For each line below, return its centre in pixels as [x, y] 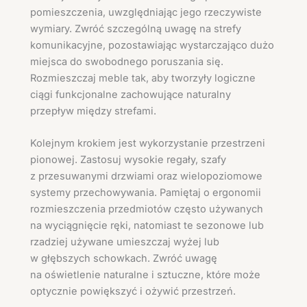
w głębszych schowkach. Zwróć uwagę [124, 259]
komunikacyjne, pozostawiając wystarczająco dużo [152, 45]
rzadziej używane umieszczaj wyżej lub [125, 242]
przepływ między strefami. [93, 111]
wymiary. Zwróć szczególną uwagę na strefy [136, 28]
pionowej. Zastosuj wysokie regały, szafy [128, 160]
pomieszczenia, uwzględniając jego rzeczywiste [146, 12]
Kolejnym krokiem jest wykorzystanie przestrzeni [148, 144]
